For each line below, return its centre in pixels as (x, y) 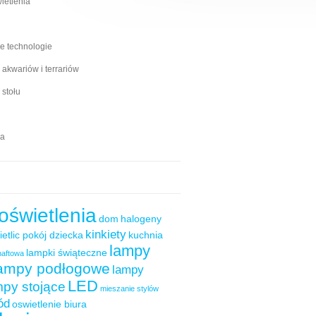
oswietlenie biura (49, 304)
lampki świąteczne (67, 253)
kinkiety (106, 235)
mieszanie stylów (129, 289)
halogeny (141, 219)
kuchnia (146, 235)
